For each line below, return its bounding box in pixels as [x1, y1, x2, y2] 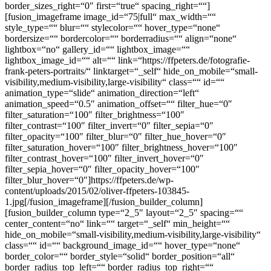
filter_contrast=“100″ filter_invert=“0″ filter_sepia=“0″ [5, 120, 214, 131]
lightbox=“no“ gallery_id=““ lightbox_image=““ [5, 44, 190, 54]
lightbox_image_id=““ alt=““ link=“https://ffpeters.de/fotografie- [5, 54, 250, 65]
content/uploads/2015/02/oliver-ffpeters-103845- [5, 185, 189, 196]
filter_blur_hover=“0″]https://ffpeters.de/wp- [5, 174, 174, 185]
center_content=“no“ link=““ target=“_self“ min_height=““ [5, 218, 230, 229]
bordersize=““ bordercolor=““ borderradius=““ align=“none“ [5, 33, 237, 44]
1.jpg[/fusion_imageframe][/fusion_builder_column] [5, 196, 203, 207]
